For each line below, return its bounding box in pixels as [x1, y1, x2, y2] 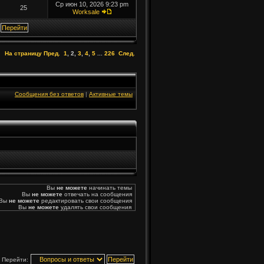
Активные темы [89, 91, 133, 97]
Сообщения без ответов [15, 91, 84, 97]
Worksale [72, 8, 100, 15]
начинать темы [87, 184, 132, 191]
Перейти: [2, 256, 28, 263]
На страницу [5, 50, 42, 57]
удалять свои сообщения [59, 204, 131, 210]
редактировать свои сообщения [39, 197, 132, 204]
